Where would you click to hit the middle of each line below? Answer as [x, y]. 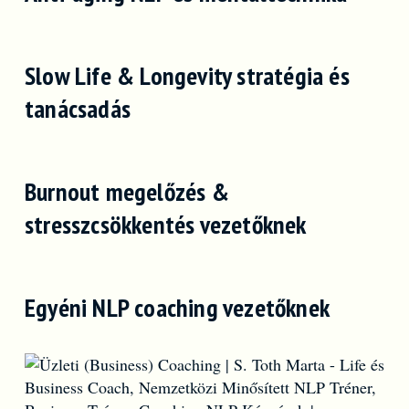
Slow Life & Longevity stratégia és [187, 76]
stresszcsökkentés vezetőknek [165, 225]
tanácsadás [77, 109]
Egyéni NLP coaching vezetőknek [177, 308]
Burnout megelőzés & [126, 192]
